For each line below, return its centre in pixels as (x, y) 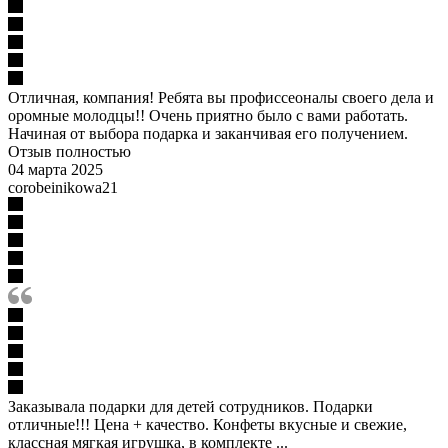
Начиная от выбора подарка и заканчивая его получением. (208, 133)
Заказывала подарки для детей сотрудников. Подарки (190, 406)
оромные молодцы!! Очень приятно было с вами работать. (208, 115)
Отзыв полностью (69, 151)
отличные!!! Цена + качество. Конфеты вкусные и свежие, (207, 424)
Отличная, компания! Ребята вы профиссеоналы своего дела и (221, 97)
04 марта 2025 (55, 169)
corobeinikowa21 (63, 187)
